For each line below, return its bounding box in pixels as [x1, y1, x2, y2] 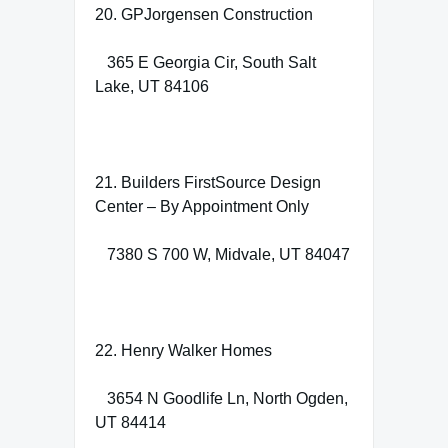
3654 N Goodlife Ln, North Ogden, [95, 389, 348, 407]
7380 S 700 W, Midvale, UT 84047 [95, 245, 350, 263]
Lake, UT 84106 [95, 77, 209, 95]
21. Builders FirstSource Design [95, 173, 321, 191]
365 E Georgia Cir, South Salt [95, 53, 316, 71]
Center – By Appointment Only [95, 197, 309, 215]
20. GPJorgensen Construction [95, 5, 313, 23]
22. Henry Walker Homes [95, 341, 272, 359]
